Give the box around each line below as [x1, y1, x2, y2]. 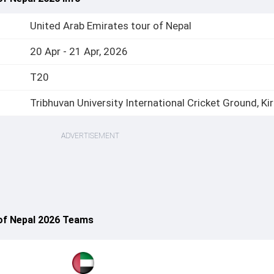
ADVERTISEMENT [61, 131, 120, 140]
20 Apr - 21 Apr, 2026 [29, 45, 128, 57]
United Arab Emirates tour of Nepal [29, 20, 191, 32]
